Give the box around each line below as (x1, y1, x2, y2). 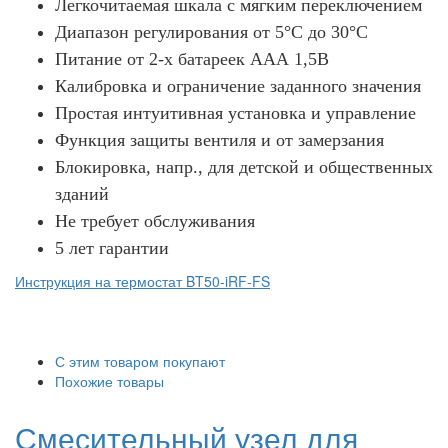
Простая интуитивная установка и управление (55, 103, 416, 123)
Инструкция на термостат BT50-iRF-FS (15, 271, 270, 291)
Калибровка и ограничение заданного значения (55, 76, 421, 96)
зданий (55, 184, 109, 204)
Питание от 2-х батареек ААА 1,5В (55, 49, 329, 69)
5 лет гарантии (55, 238, 169, 258)
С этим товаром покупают (55, 351, 225, 371)
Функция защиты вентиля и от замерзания (55, 130, 384, 150)
